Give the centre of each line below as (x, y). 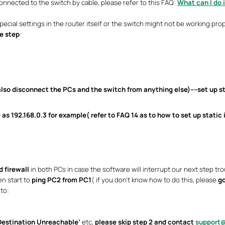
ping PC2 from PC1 (61, 180)
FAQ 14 (127, 115)
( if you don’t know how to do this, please (154, 180)
